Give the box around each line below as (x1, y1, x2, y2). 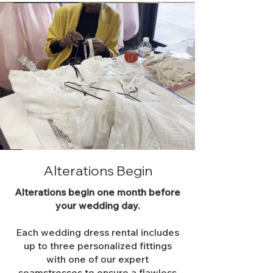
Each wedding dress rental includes (16, 226, 179, 238)
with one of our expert (46, 253, 149, 265)
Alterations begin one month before (15, 186, 180, 198)
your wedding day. (55, 199, 140, 211)
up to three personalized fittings (23, 239, 172, 252)
